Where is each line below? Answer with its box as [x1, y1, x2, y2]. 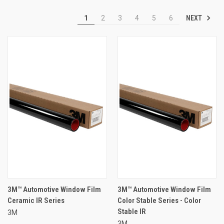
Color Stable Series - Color [117, 195, 201, 205]
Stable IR [117, 206, 146, 216]
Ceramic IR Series [7, 195, 64, 205]
